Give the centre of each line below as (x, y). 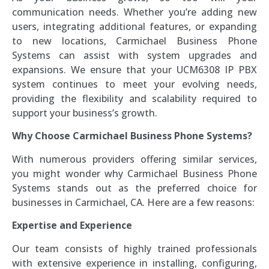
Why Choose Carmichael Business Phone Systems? (132, 136)
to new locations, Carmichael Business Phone (134, 41)
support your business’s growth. (85, 113)
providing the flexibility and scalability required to (134, 99)
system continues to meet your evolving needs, (134, 84)
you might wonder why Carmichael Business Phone (134, 173)
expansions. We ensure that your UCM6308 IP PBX (134, 70)
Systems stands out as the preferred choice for (134, 188)
